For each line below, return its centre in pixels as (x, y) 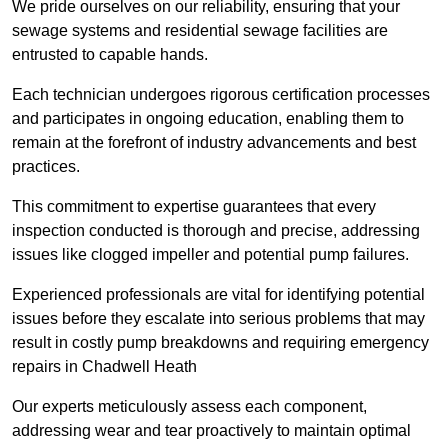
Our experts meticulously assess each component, (189, 407)
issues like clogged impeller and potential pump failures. (210, 255)
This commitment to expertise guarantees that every (194, 207)
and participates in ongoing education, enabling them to (208, 119)
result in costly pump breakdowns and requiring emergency (220, 343)
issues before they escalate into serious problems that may (218, 319)
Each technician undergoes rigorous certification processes (221, 95)
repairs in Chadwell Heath (104, 367)
